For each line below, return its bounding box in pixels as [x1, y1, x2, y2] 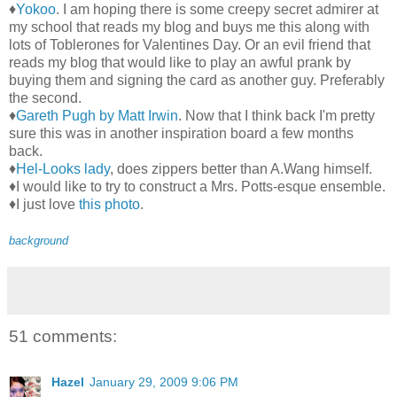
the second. [9, 90, 82, 105]
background [9, 233, 68, 247]
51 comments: [9, 326, 117, 346]
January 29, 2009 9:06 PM [90, 375, 238, 390]
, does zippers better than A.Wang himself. [110, 160, 372, 176]
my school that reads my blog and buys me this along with [9, 19, 370, 35]
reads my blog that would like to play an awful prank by [9, 54, 351, 70]
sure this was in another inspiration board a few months [9, 125, 354, 141]
